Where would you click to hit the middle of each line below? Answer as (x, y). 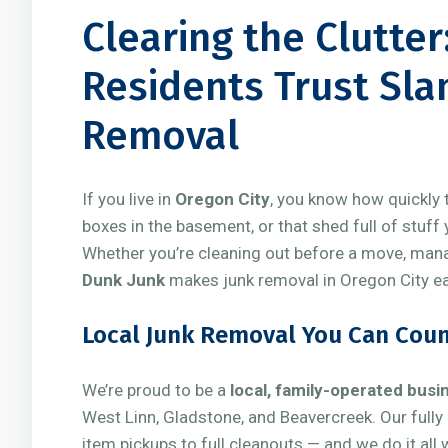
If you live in (128, 199)
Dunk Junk (123, 280)
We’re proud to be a (156, 390)
